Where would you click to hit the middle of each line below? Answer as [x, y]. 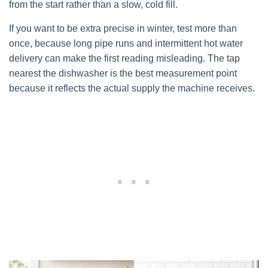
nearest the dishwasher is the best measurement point [123, 73]
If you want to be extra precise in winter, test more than [123, 28]
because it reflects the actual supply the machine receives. [132, 88]
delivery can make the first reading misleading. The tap [124, 58]
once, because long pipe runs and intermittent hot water [126, 43]
